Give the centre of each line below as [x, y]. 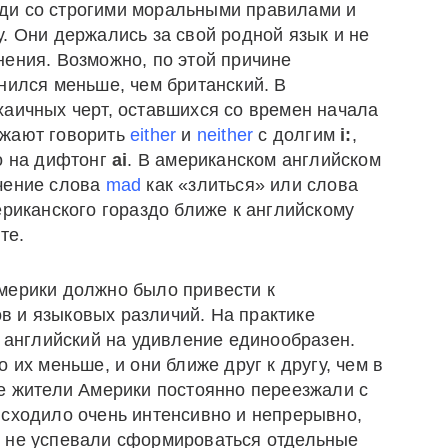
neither [225, 134]
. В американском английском [254, 159]
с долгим [297, 134]
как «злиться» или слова [250, 184]
